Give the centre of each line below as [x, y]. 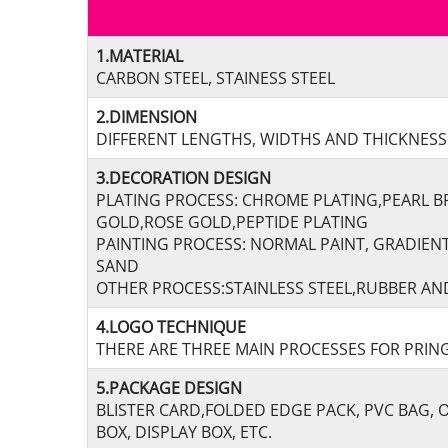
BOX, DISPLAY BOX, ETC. [184, 432]
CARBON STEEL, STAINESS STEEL [215, 78]
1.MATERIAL [139, 56]
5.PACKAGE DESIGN [169, 388]
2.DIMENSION [146, 117]
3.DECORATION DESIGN [183, 178]
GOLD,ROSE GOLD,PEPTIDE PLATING [232, 222]
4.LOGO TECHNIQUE [171, 327]
